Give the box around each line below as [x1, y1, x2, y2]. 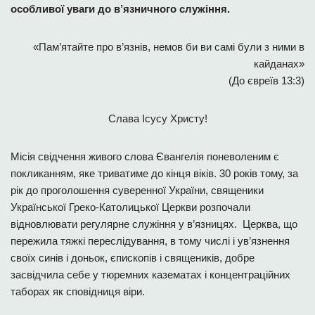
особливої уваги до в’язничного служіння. [11, 3, 230, 15]
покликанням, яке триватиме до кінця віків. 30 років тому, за [11, 167, 298, 179]
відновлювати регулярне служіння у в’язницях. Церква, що [11, 218, 297, 230]
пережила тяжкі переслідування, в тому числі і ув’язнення [11, 235, 290, 247]
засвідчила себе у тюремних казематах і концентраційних [11, 269, 290, 281]
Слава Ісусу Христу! [108, 112, 207, 124]
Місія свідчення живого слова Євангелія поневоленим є [11, 150, 279, 162]
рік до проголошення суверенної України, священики [11, 184, 264, 196]
